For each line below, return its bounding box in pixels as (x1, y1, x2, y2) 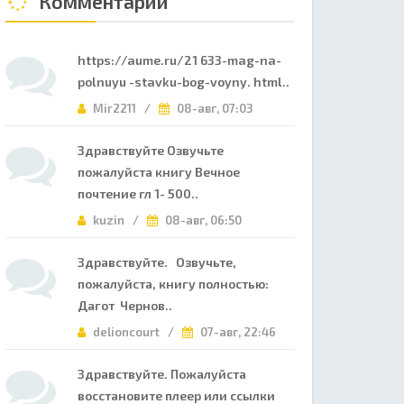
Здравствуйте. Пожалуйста (78, 366, 246, 381)
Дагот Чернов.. (78, 298, 172, 313)
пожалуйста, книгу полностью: (78, 276, 277, 291)
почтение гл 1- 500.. (78, 186, 198, 201)
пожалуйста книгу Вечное (78, 164, 240, 179)
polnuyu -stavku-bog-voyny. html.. (78, 74, 289, 89)
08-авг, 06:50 (162, 213, 242, 227)
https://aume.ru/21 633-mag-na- (78, 52, 281, 68)
